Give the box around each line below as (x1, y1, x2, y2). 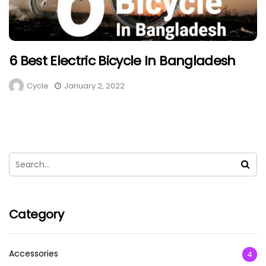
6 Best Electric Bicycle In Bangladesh (9, 52, 236, 71)
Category (9, 206, 64, 223)
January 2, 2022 (64, 80, 125, 92)
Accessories (9, 248, 58, 260)
